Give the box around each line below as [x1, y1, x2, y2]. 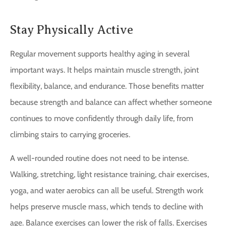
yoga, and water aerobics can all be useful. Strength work [10, 185, 203, 195]
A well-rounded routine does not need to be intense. [10, 153, 189, 163]
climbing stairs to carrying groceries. [10, 130, 130, 140]
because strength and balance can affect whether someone [10, 97, 212, 107]
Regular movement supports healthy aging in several [10, 49, 190, 59]
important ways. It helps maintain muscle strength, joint [10, 65, 199, 75]
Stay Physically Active [10, 23, 133, 37]
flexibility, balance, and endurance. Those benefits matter [10, 81, 204, 91]
